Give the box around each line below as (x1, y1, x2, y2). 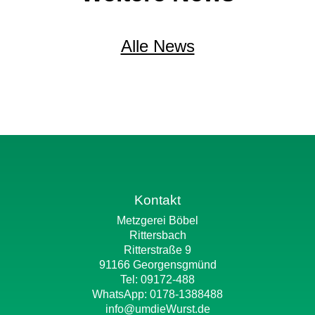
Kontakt (134, 193, 181, 207)
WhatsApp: (92, 288, 150, 300)
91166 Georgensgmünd (98, 259, 217, 271)
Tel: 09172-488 (120, 274, 195, 285)
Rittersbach (129, 229, 186, 241)
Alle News (120, 37, 195, 56)
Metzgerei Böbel (117, 214, 198, 226)
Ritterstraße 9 (124, 244, 191, 256)
